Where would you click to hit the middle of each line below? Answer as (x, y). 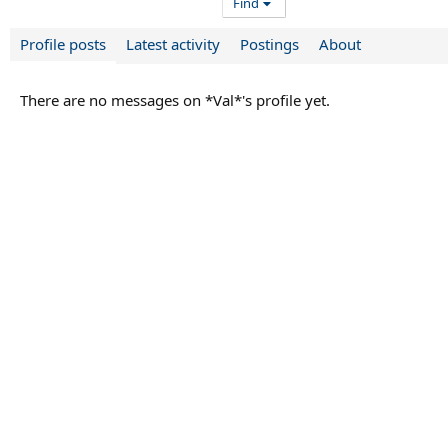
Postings (269, 44)
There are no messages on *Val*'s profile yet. (175, 100)
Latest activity (173, 44)
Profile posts (63, 44)
